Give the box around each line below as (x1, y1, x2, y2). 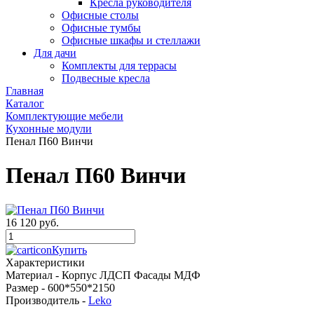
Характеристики (6, 256, 85, 268)
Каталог (6, 97, 44, 109)
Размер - (6, 281, 48, 294)
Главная (6, 85, 43, 97)
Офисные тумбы (62, 22, 141, 34)
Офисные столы (62, 9, 139, 21)
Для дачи (34, 47, 76, 59)
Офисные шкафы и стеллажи (62, 34, 200, 46)
